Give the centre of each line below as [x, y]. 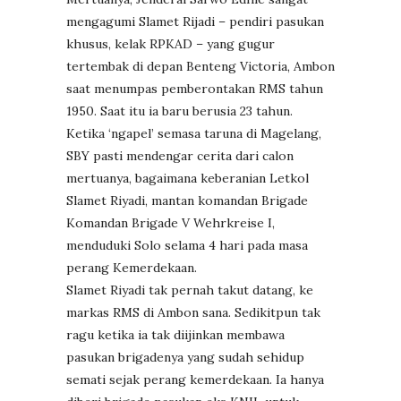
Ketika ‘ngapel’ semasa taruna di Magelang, [194, 133]
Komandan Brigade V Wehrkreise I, [171, 222]
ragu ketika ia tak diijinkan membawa [175, 334]
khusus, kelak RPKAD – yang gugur [171, 43]
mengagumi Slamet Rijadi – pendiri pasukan [195, 21]
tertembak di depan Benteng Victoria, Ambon [200, 66]
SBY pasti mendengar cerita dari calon [180, 155]
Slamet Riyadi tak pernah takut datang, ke [190, 290]
